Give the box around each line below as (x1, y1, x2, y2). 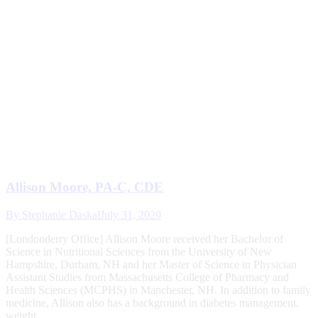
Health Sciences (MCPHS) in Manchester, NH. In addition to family (6, 283, 311, 296)
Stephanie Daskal (22, 208, 100, 221)
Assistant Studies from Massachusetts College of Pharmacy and (6, 270, 289, 283)
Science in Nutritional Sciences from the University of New (6, 245, 272, 258)
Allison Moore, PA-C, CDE (6, 179, 163, 194)
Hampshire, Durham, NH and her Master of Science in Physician (6, 258, 297, 270)
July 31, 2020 (100, 208, 161, 221)
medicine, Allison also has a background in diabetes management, (6, 296, 299, 309)
